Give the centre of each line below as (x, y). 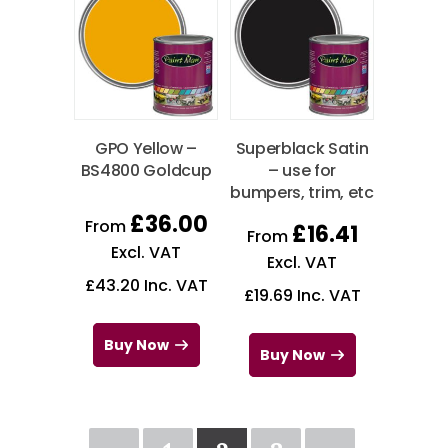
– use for (302, 170)
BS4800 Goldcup (146, 170)
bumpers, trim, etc (302, 192)
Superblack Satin (302, 148)
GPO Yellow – (146, 148)
